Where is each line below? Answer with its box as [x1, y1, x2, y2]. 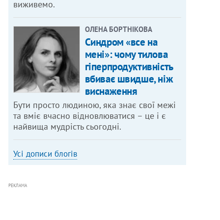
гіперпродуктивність [84, 60, 173, 74]
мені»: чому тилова [84, 48, 168, 61]
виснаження [84, 84, 137, 98]
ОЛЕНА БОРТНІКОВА [84, 25, 152, 34]
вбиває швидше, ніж [84, 72, 173, 86]
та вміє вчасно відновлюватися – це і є [13, 110, 166, 122]
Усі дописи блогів [13, 148, 78, 160]
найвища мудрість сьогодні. [13, 121, 122, 133]
